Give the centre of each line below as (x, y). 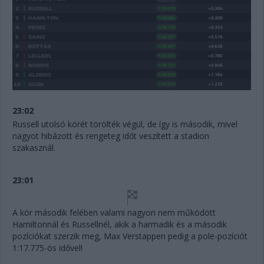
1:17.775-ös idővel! (49, 247)
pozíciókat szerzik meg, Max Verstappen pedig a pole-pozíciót (130, 236)
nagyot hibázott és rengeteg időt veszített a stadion (111, 136)
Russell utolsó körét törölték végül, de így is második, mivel (125, 124)
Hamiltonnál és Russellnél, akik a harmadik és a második (120, 224)
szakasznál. (35, 147)
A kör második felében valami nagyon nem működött (114, 212)
